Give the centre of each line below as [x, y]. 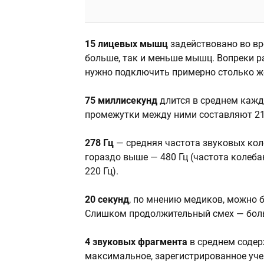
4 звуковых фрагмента [136, 242]
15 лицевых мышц [126, 44]
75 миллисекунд [121, 101]
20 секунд [107, 200]
